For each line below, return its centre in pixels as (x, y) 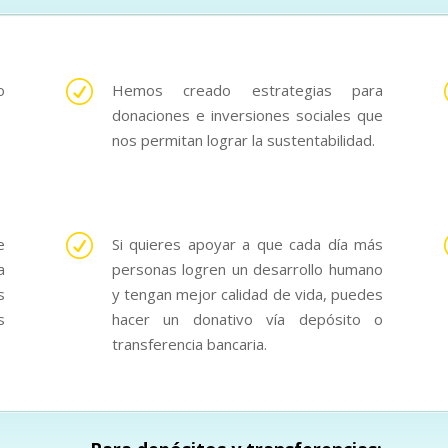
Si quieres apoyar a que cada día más (247, 244)
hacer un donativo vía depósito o (247, 319)
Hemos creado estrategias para (247, 90)
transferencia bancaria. (189, 344)
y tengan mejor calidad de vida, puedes (247, 294)
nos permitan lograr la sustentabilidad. (243, 140)
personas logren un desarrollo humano (247, 269)
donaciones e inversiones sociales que (247, 115)
